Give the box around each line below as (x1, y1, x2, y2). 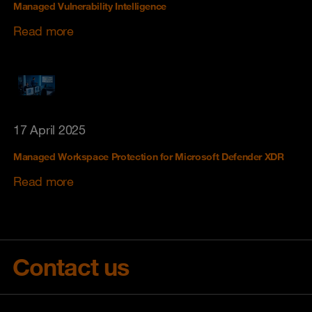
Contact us (13, 251, 129, 281)
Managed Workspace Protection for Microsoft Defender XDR (13, 150, 284, 163)
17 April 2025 (13, 121, 86, 137)
